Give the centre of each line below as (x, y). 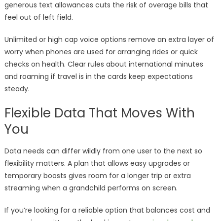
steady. (17, 89)
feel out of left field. (38, 17)
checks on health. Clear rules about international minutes (104, 64)
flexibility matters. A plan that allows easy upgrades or (97, 163)
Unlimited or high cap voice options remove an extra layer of (109, 39)
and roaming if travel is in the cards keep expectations (98, 76)
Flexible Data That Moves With (99, 113)
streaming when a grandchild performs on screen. (91, 188)
